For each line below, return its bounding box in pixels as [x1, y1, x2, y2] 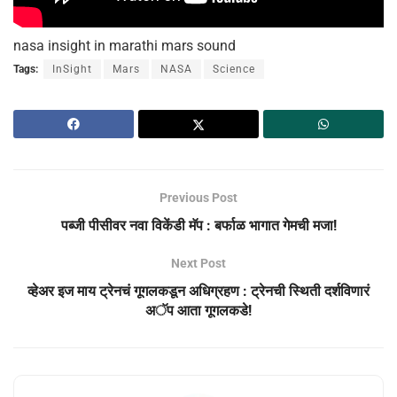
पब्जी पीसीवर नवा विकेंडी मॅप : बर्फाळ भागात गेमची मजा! [60, 217, 337, 235]
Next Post [171, 256, 226, 271]
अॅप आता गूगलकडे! [145, 302, 252, 320]
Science [213, 63, 255, 76]
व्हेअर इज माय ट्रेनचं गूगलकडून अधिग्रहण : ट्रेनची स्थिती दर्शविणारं [27, 283, 370, 300]
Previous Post [160, 191, 237, 206]
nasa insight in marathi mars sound [13, 37, 239, 55]
